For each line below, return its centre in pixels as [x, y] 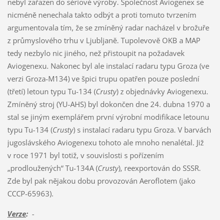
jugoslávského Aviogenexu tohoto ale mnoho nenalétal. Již [105, 143]
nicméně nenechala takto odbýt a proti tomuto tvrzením [102, 15]
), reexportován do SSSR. [159, 168]
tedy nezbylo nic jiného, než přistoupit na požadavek [96, 53]
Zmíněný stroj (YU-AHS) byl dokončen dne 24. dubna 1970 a [109, 104]
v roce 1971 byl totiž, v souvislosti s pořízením [85, 155]
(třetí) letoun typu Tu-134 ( [51, 92]
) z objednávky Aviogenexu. [162, 92]
